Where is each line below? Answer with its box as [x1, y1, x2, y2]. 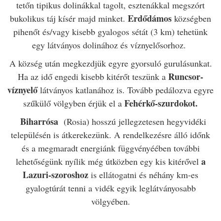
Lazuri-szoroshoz [23, 168, 88, 181]
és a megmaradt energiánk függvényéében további [21, 142, 200, 154]
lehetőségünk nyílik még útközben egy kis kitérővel [15, 155, 201, 167]
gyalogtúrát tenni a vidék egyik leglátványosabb [25, 182, 196, 194]
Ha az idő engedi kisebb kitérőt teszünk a [18, 70, 168, 82]
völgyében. [91, 195, 130, 207]
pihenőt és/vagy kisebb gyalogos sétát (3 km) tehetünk [13, 25, 208, 37]
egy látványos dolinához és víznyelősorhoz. [32, 38, 189, 51]
